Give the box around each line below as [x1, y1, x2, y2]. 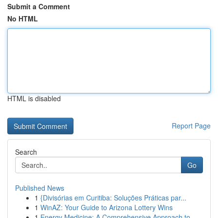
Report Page [172, 121, 211, 130]
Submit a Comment [7, 1, 70, 11]
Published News [15, 183, 64, 193]
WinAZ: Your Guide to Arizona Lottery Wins [40, 202, 173, 212]
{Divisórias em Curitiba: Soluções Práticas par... [40, 193, 186, 202]
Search [15, 147, 37, 157]
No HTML [7, 14, 38, 23]
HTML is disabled [7, 93, 61, 103]
